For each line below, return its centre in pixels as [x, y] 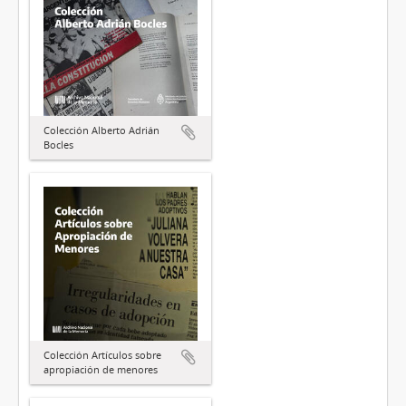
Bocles [58, 144]
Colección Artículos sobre [102, 354]
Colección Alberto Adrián [101, 130]
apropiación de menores [101, 369]
